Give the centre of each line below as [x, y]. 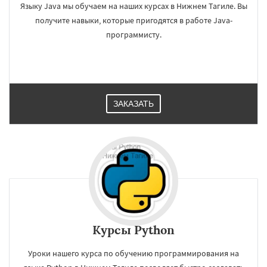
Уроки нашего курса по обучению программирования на [133, 253]
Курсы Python [133, 230]
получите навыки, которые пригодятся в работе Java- [133, 20]
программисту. [133, 35]
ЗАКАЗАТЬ [133, 104]
